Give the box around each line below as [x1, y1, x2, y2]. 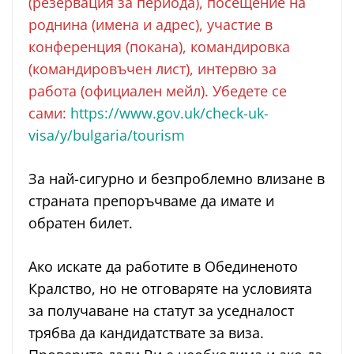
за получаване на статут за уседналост [28, 301, 294, 321]
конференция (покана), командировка [28, 37, 290, 57]
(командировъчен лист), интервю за [28, 59, 277, 79]
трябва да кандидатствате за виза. [28, 323, 264, 343]
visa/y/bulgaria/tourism [28, 126, 185, 145]
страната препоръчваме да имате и [28, 191, 274, 211]
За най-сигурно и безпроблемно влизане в [28, 169, 325, 189]
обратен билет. [28, 213, 133, 233]
